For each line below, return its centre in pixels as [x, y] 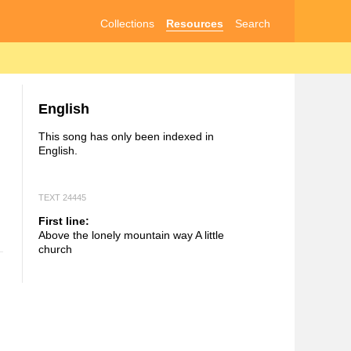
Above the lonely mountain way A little [131, 235]
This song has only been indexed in [126, 137]
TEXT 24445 [62, 197]
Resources [195, 23]
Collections [127, 23]
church [55, 249]
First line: [63, 221]
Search [253, 23]
